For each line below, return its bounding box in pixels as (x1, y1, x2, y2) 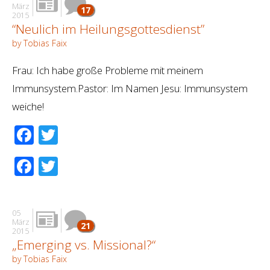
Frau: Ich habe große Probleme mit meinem (12, 63, 203, 77)
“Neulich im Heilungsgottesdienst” (12, 20, 204, 37)
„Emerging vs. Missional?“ (12, 236, 155, 253)
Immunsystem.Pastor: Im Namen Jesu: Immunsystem (12, 81, 248, 95)
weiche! (12, 99, 44, 113)
